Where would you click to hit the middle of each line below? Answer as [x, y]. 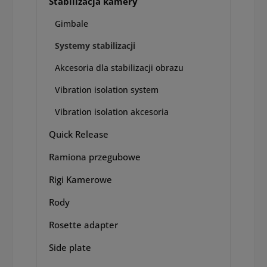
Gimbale [72, 23]
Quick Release [79, 134]
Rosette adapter [83, 224]
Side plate [70, 247]
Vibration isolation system [107, 89]
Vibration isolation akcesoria [112, 111]
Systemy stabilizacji [95, 45]
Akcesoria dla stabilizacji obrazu [119, 67]
